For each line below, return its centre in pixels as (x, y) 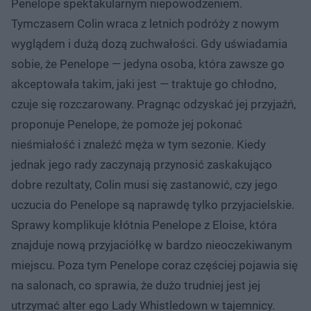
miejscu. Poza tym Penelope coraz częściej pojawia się (154, 265)
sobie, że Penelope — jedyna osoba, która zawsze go (148, 64)
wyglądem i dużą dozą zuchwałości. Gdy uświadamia (149, 43)
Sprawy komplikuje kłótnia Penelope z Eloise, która (144, 225)
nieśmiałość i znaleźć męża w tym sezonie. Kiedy (138, 144)
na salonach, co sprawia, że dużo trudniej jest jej (136, 285)
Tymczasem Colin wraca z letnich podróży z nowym (145, 23)
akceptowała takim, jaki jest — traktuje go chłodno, (144, 84)
